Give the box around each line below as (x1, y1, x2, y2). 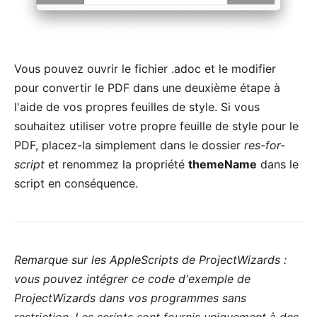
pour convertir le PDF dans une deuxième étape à (14, 81, 280, 96)
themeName (188, 157, 257, 172)
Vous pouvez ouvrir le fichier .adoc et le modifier (14, 62, 276, 76)
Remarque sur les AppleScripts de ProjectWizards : (14, 253, 287, 267)
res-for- (244, 138, 285, 153)
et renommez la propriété (45, 157, 188, 172)
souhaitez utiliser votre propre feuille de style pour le (14, 119, 299, 134)
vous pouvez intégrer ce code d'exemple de (14, 272, 250, 287)
